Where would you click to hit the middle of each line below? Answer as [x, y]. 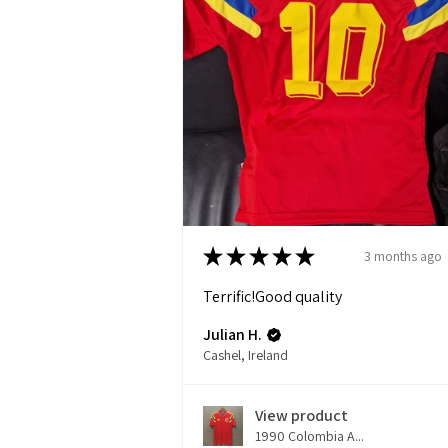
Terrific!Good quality [272, 297]
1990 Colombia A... [309, 436]
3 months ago [403, 255]
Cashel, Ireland [245, 355]
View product [301, 416]
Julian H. [232, 335]
